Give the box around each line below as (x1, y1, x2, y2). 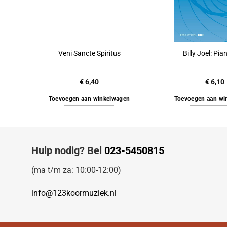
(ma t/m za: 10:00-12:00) (31, 165, 121, 175)
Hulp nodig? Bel (31, 144, 104, 157)
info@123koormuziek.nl (31, 188, 117, 198)
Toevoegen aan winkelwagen (48, 95, 130, 102)
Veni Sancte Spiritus (58, 49, 121, 58)
